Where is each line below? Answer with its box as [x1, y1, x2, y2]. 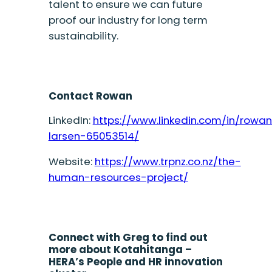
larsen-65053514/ [48, 128, 139, 143]
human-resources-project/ [48, 170, 188, 185]
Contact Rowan [48, 88, 132, 103]
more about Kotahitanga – [48, 242, 192, 257]
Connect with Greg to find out [48, 229, 208, 245]
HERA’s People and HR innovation [48, 254, 223, 269]
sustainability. [48, 29, 118, 44]
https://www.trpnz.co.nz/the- [94, 154, 241, 169]
